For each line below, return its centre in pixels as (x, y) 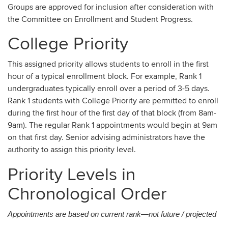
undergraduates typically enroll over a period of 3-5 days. (109, 89)
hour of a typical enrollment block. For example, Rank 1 (105, 77)
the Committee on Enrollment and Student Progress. (100, 19)
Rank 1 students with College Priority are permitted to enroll (113, 101)
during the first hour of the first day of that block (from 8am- (112, 113)
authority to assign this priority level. (72, 150)
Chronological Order (87, 194)
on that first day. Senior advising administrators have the (106, 138)
